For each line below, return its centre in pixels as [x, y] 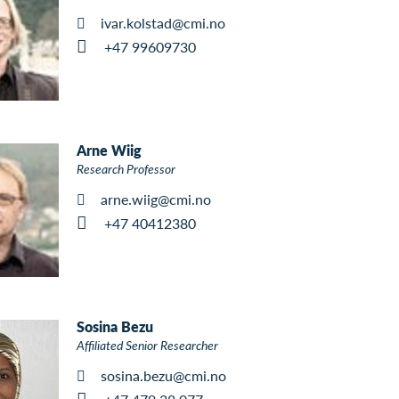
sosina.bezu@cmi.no [164, 375]
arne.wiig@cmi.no [156, 199]
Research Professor [126, 168]
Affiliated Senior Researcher [147, 344]
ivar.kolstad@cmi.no [163, 22]
